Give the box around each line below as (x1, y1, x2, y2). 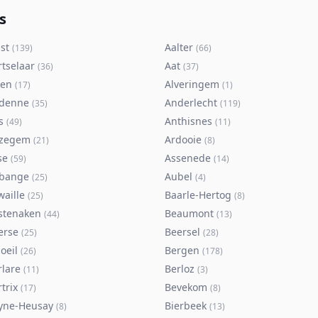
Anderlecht (165, 96, 217, 109)
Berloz (165, 262, 194, 275)
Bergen (165, 243, 199, 257)
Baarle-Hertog (165, 188, 231, 202)
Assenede (165, 151, 211, 165)
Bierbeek (165, 299, 207, 312)
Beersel (165, 225, 200, 238)
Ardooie (165, 133, 202, 146)
